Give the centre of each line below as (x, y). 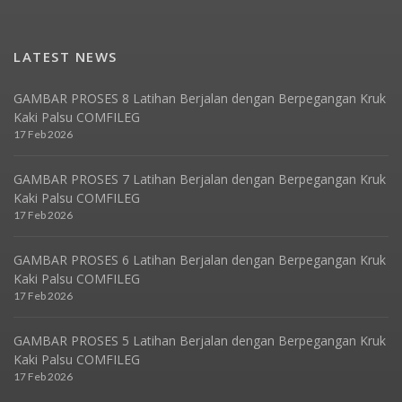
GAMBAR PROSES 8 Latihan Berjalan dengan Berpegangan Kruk (200, 99)
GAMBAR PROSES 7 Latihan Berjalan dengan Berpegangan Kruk (200, 179)
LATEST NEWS (66, 57)
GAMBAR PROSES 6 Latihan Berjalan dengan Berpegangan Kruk (200, 260)
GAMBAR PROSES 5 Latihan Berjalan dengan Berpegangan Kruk (200, 341)
